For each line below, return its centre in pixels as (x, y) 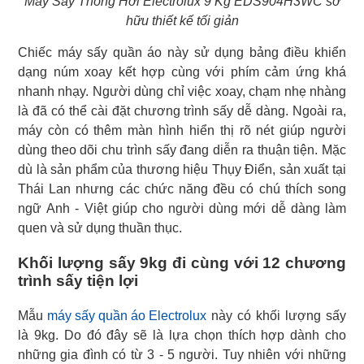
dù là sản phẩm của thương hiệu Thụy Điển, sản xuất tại (182, 169)
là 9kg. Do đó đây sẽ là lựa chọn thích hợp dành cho (182, 335)
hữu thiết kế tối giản (182, 20)
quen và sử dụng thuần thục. (100, 227)
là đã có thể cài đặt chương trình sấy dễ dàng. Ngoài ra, (182, 110)
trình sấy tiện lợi (78, 280)
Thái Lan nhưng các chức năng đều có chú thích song (182, 188)
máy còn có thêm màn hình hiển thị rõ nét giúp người (182, 130)
